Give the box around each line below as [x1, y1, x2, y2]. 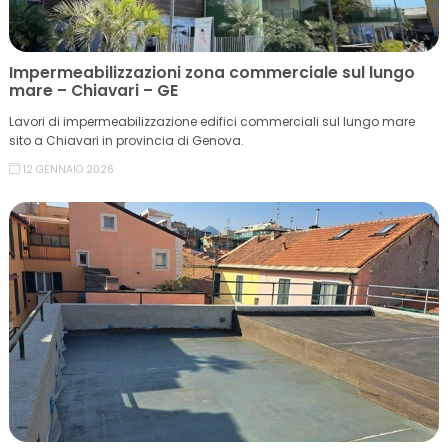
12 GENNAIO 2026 [23, 162, 114, 177]
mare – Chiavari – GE [9, 80, 178, 101]
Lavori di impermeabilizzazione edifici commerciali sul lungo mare [9, 113, 415, 130]
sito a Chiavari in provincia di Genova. [9, 132, 244, 149]
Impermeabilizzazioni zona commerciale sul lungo [9, 62, 415, 83]
